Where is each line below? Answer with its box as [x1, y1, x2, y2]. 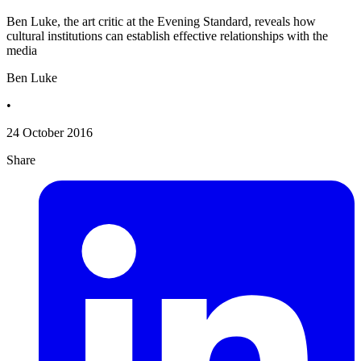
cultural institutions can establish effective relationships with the [6, 29, 328, 44]
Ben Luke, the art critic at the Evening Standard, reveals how [6, 15, 316, 29]
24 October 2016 [6, 126, 93, 140]
